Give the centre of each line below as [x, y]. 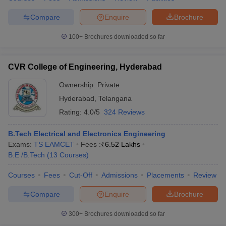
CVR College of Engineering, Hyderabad [85, 67]
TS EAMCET [54, 144]
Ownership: [78, 85]
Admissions [120, 175]
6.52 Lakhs [123, 144]
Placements [165, 175]
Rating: [71, 112]
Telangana [115, 98]
